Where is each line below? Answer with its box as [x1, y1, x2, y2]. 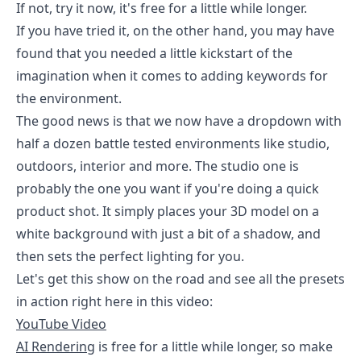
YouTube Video [16, 315, 106, 333]
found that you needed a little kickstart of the [16, 44, 293, 62]
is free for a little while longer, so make [95, 338, 333, 355]
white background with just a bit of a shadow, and [16, 225, 321, 243]
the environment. [16, 89, 122, 107]
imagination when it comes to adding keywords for [16, 67, 328, 85]
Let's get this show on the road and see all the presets [16, 270, 345, 288]
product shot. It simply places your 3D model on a [16, 202, 319, 220]
